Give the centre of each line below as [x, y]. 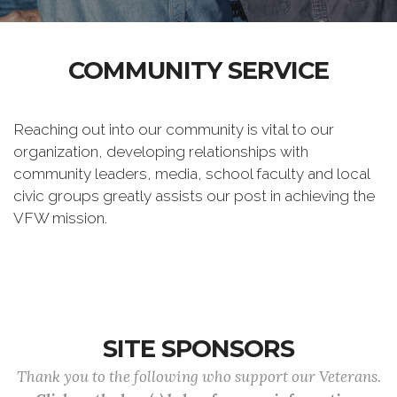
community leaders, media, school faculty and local [191, 174]
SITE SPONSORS [198, 349]
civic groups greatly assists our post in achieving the [194, 196]
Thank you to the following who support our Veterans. [198, 377]
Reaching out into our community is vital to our [174, 129]
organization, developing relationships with [161, 152]
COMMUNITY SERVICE [198, 70]
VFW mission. [60, 218]
